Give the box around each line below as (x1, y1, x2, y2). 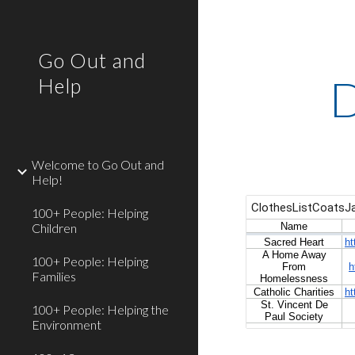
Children (32, 220, 77, 235)
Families (32, 269, 76, 284)
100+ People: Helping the (32, 302, 169, 317)
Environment (32, 317, 101, 332)
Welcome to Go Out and (32, 157, 164, 172)
